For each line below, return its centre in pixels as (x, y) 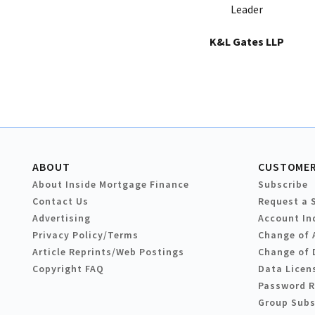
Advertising (62, 218)
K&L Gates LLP (247, 42)
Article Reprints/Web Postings (108, 252)
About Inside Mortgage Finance (111, 185)
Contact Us (60, 201)
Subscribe (283, 185)
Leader (247, 9)
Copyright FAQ (68, 269)
